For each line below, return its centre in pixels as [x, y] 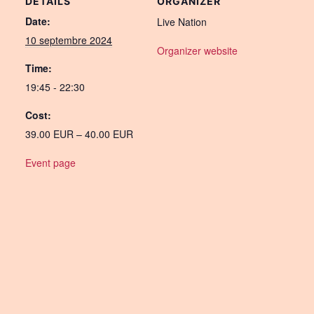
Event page [50, 163]
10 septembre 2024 [69, 40]
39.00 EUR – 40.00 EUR [79, 134]
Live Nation [182, 22]
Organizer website [197, 50]
